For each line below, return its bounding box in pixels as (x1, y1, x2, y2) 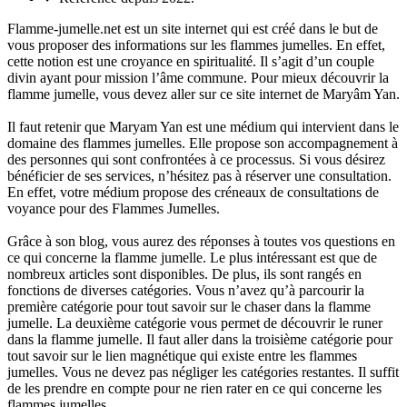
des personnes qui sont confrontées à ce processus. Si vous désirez (7, 151, 385, 167)
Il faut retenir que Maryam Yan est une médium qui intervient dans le (7, 118, 399, 134)
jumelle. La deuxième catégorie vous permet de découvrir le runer (7, 314, 382, 331)
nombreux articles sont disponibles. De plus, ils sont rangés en (7, 265, 362, 282)
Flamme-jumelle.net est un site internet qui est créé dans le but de (7, 20, 378, 36)
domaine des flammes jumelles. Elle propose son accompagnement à (7, 134, 398, 151)
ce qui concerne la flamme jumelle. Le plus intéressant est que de (7, 249, 377, 265)
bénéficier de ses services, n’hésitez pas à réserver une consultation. (7, 167, 392, 184)
